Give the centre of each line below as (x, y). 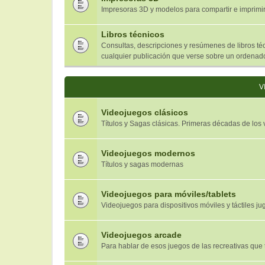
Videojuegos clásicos (145, 112)
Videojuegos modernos (148, 153)
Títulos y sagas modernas (142, 164)
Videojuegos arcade (141, 235)
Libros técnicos (133, 34)
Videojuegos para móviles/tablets (169, 194)
